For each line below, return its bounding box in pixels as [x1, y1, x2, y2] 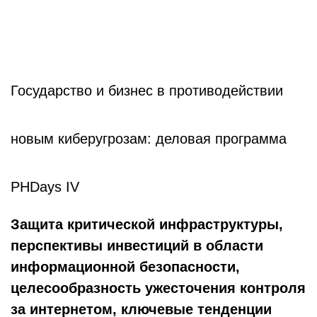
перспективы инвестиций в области [11, 238, 263, 253]
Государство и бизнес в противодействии [11, 83, 283, 98]
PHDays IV [11, 179, 79, 195]
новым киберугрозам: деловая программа [11, 131, 287, 146]
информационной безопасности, [11, 259, 240, 275]
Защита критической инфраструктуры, [11, 217, 283, 232]
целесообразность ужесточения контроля [11, 280, 306, 296]
